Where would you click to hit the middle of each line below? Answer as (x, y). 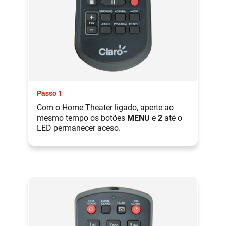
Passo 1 (49, 93)
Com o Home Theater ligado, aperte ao (105, 107)
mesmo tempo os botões (82, 118)
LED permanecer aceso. (79, 128)
